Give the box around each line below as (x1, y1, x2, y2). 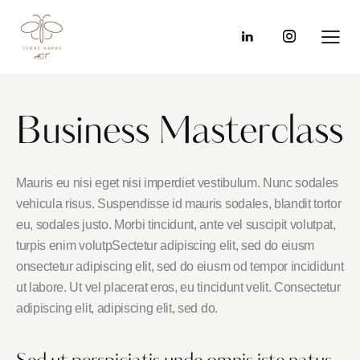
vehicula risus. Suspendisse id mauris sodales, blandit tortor (16, 197, 342, 211)
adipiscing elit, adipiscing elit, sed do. (16, 301, 218, 316)
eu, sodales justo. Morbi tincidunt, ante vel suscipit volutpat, (16, 218, 336, 232)
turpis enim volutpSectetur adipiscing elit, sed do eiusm (16, 239, 315, 253)
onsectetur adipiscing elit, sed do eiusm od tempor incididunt (16, 260, 344, 274)
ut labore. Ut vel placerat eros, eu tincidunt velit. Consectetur (16, 280, 341, 295)
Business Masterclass (16, 115, 343, 153)
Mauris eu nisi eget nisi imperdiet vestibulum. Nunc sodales (16, 176, 339, 190)
